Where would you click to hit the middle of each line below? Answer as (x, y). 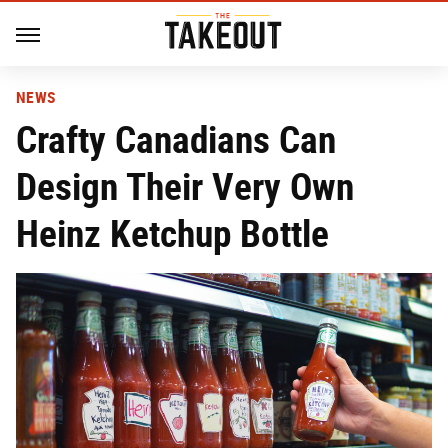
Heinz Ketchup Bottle (172, 233)
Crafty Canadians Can (176, 139)
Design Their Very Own (185, 186)
